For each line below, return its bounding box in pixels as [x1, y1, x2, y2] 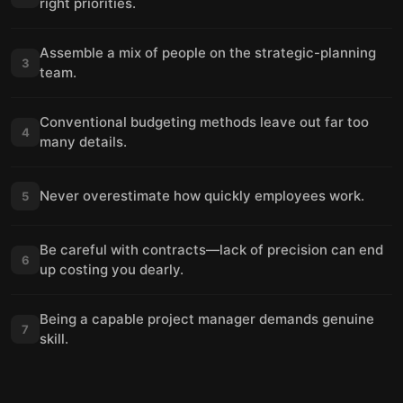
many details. [40, 133, 127, 150]
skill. [40, 330, 68, 347]
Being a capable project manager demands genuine [40, 310, 374, 327]
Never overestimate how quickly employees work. [40, 187, 364, 204]
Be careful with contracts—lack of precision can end [40, 241, 383, 258]
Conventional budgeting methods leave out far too [40, 113, 369, 130]
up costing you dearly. [40, 261, 184, 278]
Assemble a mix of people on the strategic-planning [40, 44, 376, 61]
